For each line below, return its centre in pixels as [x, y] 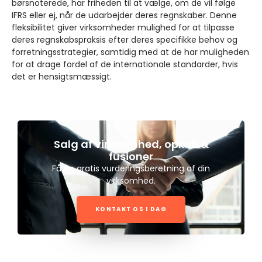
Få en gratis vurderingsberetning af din [131, 169]
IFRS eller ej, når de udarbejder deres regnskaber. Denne [124, 15]
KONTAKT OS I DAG [131, 209]
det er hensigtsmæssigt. [62, 76]
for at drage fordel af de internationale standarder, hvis [125, 64]
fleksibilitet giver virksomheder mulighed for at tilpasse [123, 27]
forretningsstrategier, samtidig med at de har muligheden [130, 52]
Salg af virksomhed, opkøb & [131, 144]
